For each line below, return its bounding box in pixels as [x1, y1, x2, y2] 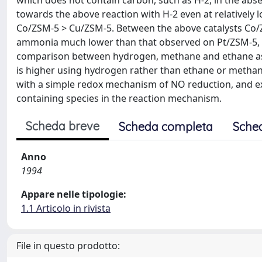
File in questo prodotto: [16, 239, 120, 252]
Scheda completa [119, 119, 213, 134]
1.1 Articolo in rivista [21, 202, 111, 215]
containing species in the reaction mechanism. [16, 92, 222, 105]
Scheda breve [26, 119, 99, 133]
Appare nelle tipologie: [21, 188, 126, 201]
